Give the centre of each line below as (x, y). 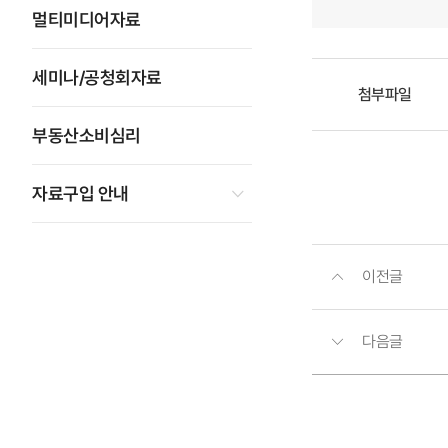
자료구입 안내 (80, 193)
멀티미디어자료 (86, 19)
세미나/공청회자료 (97, 77)
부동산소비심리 (86, 135)
